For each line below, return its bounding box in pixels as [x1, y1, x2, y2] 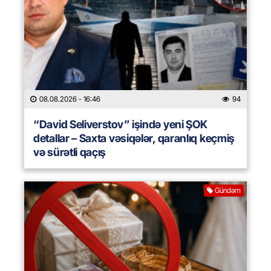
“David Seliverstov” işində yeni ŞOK [33, 118, 207, 131]
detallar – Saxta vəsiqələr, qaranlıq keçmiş [33, 132, 235, 145]
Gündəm [215, 186, 241, 195]
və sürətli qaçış [33, 146, 106, 159]
